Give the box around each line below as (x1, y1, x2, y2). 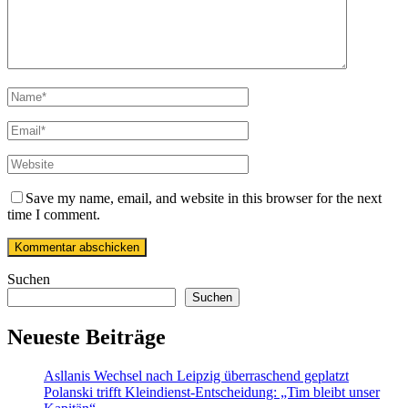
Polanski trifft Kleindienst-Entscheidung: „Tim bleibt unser (44, 384, 380, 401)
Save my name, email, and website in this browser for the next (25, 190, 382, 207)
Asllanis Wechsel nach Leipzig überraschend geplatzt (44, 368, 349, 384)
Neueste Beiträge (7, 325, 166, 350)
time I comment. (7, 207, 100, 223)
